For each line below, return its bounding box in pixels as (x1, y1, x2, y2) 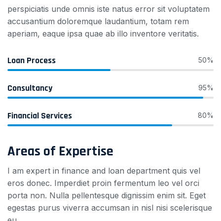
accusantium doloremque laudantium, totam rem (7, 16, 189, 26)
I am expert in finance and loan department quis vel (7, 166, 200, 176)
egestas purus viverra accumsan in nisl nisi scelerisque (7, 203, 212, 213)
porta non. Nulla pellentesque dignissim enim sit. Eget (7, 190, 206, 200)
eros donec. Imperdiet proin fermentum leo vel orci (7, 178, 199, 188)
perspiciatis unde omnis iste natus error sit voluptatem (7, 4, 210, 14)
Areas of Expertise (7, 143, 113, 160)
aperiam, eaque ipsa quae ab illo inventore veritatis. (7, 29, 199, 38)
